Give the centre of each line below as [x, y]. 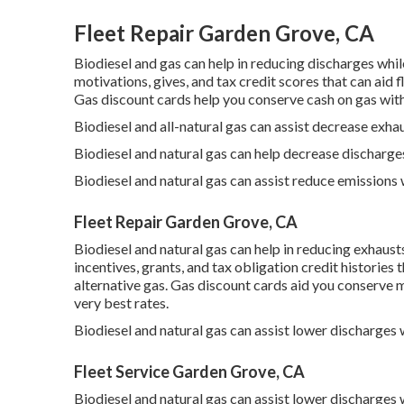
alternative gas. [122, 285]
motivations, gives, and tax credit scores [197, 81]
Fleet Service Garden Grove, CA [189, 372]
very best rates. [121, 303]
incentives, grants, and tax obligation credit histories [234, 266]
